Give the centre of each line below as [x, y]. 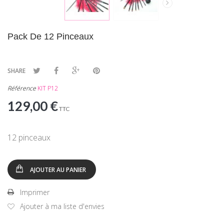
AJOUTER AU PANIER [58, 170]
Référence [22, 88]
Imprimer [35, 192]
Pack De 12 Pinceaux [50, 37]
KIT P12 [48, 88]
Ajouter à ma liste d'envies [62, 206]
